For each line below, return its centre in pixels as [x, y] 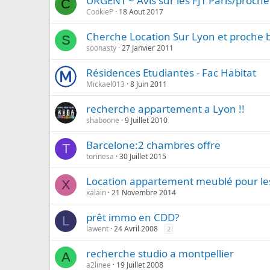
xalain [96, 193]
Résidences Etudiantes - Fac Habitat [171, 73]
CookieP [100, 12]
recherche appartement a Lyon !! [165, 109]
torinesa [100, 156]
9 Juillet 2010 [146, 120]
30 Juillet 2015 [143, 156]
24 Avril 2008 [136, 229]
